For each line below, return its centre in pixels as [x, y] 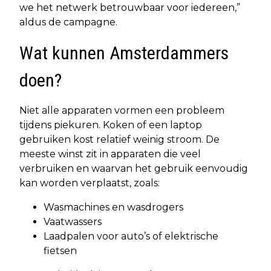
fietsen [60, 251]
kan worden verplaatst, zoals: [90, 183]
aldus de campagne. [68, 22]
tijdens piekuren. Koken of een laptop [111, 125]
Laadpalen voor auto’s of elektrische [131, 237]
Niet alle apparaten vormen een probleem [122, 111]
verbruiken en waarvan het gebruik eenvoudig [134, 169]
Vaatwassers [73, 222]
